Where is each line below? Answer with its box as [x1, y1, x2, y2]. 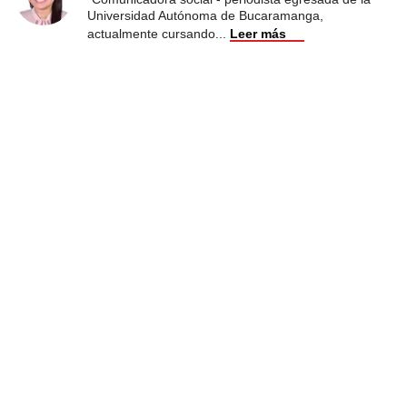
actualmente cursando [87, 25, 215, 41]
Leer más [230, 25, 286, 41]
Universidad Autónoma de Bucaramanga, [87, 7, 323, 23]
